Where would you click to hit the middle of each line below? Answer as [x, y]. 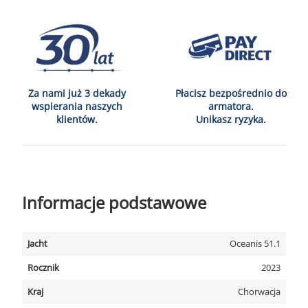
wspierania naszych [77, 106]
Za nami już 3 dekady [77, 93]
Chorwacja [259, 291]
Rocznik [43, 267]
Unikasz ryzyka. [231, 119]
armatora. [231, 106]
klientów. [77, 119]
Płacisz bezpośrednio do [231, 93]
